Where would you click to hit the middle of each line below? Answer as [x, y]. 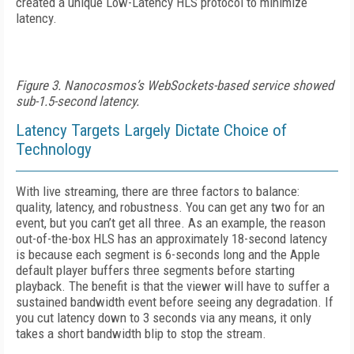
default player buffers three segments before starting [155, 270]
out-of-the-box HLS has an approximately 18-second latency [171, 239]
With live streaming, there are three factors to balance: [158, 191]
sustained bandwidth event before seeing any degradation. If [175, 302]
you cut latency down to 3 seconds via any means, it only [164, 318]
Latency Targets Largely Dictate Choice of [151, 130]
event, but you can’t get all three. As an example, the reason [171, 223]
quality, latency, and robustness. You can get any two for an [170, 207]
